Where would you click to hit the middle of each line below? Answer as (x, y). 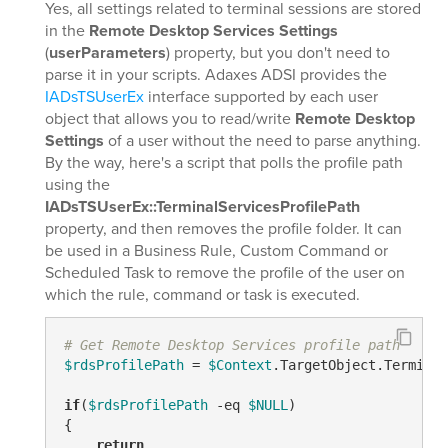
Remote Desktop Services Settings (213, 30)
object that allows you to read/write (170, 118)
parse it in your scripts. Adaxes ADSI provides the (216, 74)
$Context (239, 365)
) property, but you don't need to (278, 52)
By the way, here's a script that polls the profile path (224, 162)
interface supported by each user (261, 96)
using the (77, 184)
